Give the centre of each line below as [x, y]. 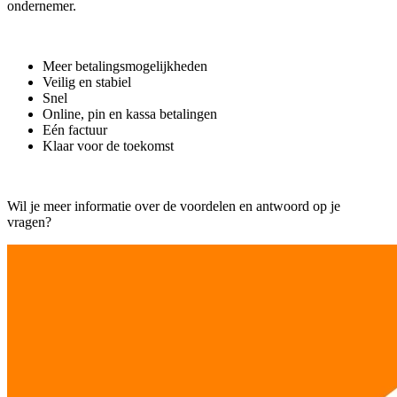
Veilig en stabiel [89, 82]
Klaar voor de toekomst [110, 145]
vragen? [31, 222]
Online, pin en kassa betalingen [132, 113]
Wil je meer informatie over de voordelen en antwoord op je [174, 206]
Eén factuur [75, 129]
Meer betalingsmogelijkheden [127, 66]
